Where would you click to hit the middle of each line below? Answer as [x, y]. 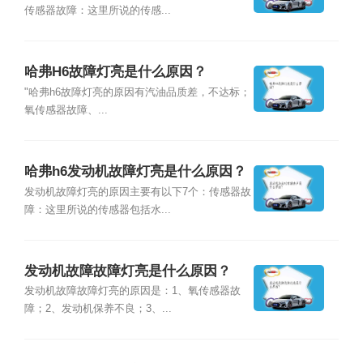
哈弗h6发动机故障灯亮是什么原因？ [135, 172]
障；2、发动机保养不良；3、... [98, 309]
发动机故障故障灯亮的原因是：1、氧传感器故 [132, 291]
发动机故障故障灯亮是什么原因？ [127, 271]
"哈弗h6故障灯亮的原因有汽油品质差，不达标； [137, 92]
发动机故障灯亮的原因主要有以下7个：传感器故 [137, 192]
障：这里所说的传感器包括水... [97, 209]
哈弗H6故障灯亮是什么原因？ [115, 72]
